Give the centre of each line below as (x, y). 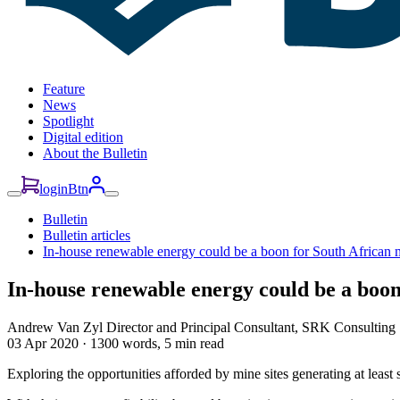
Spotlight (68, 121)
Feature (64, 89)
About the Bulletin (95, 154)
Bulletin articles (87, 236)
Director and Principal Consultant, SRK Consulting (251, 327)
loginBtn (64, 189)
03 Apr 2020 (43, 343)
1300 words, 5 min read (157, 343)
